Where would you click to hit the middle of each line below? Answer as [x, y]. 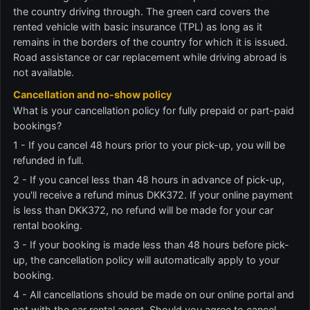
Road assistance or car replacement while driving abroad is [150, 57]
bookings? [37, 126]
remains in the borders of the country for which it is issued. [151, 42]
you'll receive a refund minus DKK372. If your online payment [153, 195]
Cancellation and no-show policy [92, 94]
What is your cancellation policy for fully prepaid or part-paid [154, 110]
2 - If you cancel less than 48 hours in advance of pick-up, [149, 180]
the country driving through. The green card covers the [141, 11]
